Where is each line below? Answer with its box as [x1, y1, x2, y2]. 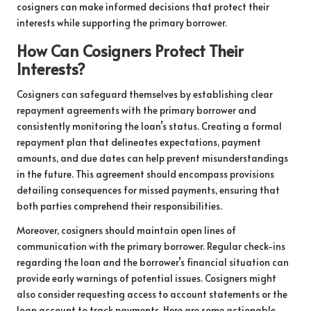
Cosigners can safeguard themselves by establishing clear [17, 87, 273, 101]
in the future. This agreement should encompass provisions [17, 167, 274, 180]
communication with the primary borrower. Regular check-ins [17, 239, 285, 253]
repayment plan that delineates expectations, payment [17, 135, 261, 149]
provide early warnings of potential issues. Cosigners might [17, 271, 276, 285]
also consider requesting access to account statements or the [17, 287, 287, 301]
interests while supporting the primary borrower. [17, 15, 227, 29]
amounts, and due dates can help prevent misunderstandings [17, 151, 288, 165]
